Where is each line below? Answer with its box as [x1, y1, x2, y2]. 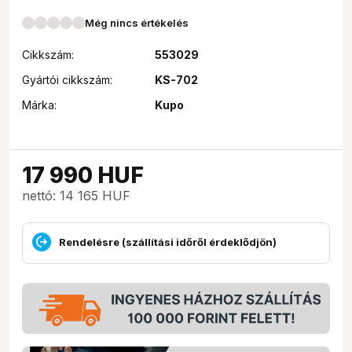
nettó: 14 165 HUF [22, 188, 130, 203]
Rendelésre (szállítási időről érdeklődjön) [59, 235, 277, 248]
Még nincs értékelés [85, 16, 189, 29]
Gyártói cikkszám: [22, 73, 112, 86]
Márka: [22, 98, 57, 112]
